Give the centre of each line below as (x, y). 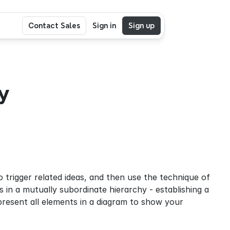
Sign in (104, 25)
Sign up (141, 25)
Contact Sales (54, 25)
